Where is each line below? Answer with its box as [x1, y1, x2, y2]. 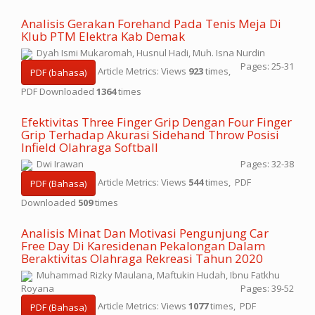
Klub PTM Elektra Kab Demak [21, 28, 185, 44]
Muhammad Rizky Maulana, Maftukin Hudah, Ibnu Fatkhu [32, 269, 280, 281]
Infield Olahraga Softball [21, 139, 158, 155]
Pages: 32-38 [240, 157, 294, 170]
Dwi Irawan [32, 157, 84, 170]
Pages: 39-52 [240, 281, 294, 295]
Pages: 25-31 [240, 59, 294, 72]
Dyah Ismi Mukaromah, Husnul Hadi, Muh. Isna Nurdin [32, 46, 265, 59]
